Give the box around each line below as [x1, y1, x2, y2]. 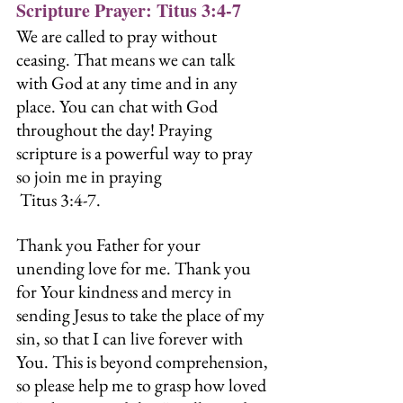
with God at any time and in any [16, 71, 241, 95]
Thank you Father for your [16, 233, 204, 257]
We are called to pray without [16, 24, 220, 49]
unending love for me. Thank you [16, 256, 255, 281]
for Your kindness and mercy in [16, 280, 236, 304]
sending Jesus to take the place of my [16, 303, 268, 327]
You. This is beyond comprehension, [16, 350, 272, 374]
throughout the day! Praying [16, 118, 216, 142]
